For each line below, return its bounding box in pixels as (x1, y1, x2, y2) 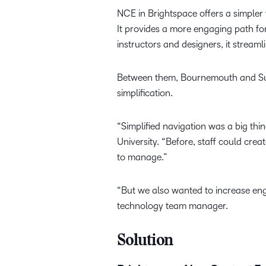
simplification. (117, 88, 173, 99)
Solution (117, 233, 173, 250)
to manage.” (117, 152, 167, 163)
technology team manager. (117, 201, 228, 211)
